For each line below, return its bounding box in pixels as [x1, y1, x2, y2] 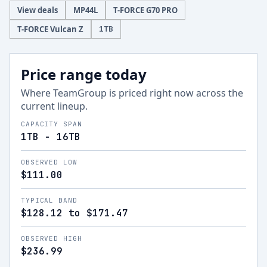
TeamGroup [53, 86, 107, 100]
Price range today [21, 64, 147, 84]
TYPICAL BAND [21, 196, 77, 204]
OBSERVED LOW [21, 158, 77, 166]
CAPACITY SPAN [21, 120, 82, 128]
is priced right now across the [107, 86, 243, 100]
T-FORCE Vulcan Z [17, 24, 83, 35]
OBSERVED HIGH [21, 234, 82, 243]
